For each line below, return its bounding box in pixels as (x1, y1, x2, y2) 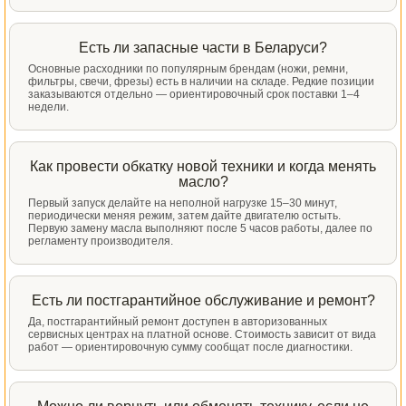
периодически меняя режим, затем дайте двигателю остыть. (28, 209, 341, 222)
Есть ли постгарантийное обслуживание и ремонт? (31, 293, 375, 308)
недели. (28, 101, 69, 113)
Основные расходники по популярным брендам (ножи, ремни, (28, 63, 348, 75)
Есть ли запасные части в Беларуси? (79, 40, 327, 55)
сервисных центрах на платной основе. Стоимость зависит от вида (28, 328, 376, 341)
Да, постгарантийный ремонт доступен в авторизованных (28, 315, 327, 328)
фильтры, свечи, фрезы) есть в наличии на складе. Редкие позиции (28, 75, 374, 88)
